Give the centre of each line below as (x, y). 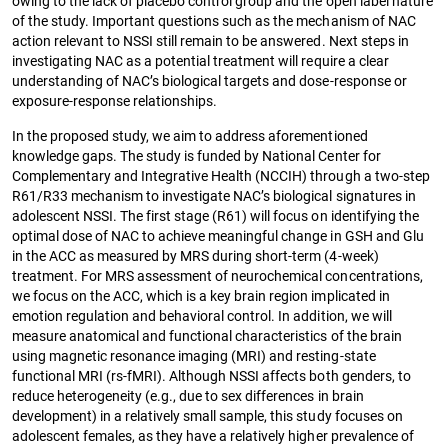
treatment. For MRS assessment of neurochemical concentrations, (217, 275)
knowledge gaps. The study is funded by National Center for (196, 155)
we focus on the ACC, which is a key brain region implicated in (201, 295)
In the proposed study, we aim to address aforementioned (190, 135)
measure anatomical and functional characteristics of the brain (207, 335)
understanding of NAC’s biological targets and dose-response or (209, 80)
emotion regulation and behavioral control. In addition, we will (202, 315)
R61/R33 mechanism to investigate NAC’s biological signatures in (214, 195)
